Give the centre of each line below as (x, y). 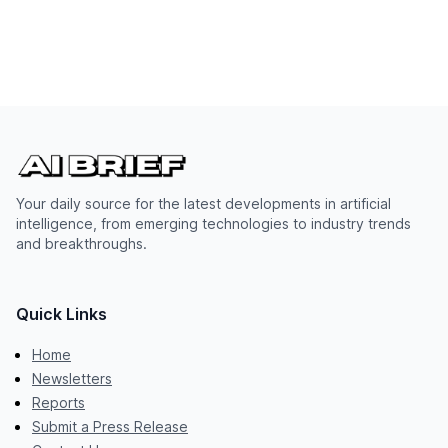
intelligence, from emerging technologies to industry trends (213, 224)
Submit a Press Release (110, 427)
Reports (58, 403)
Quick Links (61, 314)
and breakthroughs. (81, 244)
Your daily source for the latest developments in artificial (203, 204)
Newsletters (72, 379)
